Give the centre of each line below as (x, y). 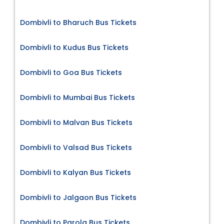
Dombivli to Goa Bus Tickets (71, 73)
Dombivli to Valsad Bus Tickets (76, 148)
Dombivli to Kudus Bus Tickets (74, 48)
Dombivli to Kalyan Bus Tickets (75, 173)
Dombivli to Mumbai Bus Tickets (77, 98)
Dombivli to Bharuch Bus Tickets (78, 23)
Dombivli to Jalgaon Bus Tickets (78, 198)
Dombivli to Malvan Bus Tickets (76, 123)
